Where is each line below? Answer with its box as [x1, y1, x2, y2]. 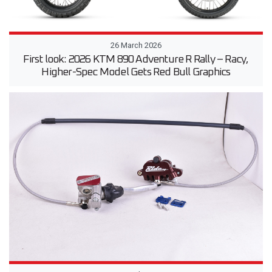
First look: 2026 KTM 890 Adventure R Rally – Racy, [23, 53, 249, 65]
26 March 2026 [110, 40, 161, 50]
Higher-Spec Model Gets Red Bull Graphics [41, 66, 231, 78]
